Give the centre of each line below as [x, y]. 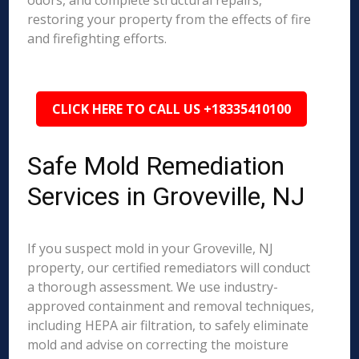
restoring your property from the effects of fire [169, 19]
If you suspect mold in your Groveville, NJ [151, 248]
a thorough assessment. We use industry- [153, 287]
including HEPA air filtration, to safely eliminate [168, 325]
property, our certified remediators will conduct [169, 268]
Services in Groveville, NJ [166, 196]
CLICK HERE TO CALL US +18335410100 [172, 109]
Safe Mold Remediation [156, 166]
